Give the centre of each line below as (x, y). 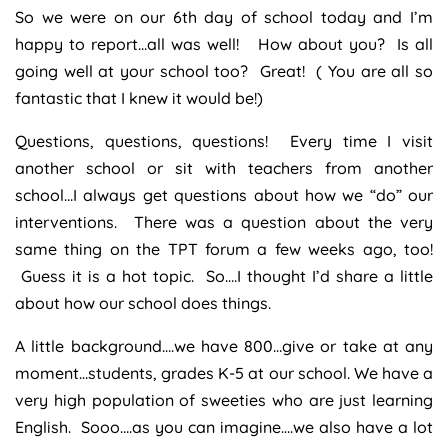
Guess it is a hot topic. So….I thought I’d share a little (224, 275)
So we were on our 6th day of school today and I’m (224, 16)
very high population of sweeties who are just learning (224, 399)
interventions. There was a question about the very (224, 221)
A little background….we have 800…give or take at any (224, 345)
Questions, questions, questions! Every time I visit (224, 140)
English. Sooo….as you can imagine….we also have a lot (224, 426)
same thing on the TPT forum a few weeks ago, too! (224, 248)
